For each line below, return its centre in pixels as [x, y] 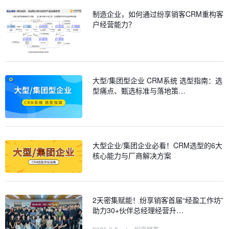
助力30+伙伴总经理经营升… [138, 210]
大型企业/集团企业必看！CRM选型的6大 [158, 145]
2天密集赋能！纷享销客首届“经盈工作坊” [158, 200]
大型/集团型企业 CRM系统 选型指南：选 [158, 80]
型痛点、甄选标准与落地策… [139, 90]
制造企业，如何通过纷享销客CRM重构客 [158, 14]
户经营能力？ [114, 24]
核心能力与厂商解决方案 [132, 155]
